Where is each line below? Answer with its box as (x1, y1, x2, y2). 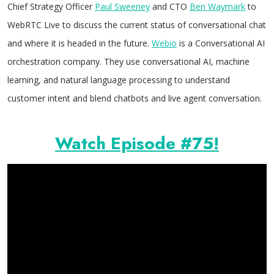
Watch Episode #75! (55, 131, 219, 156)
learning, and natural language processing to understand (7, 74, 230, 86)
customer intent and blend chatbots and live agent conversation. (7, 92, 262, 104)
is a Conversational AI (177, 37, 265, 49)
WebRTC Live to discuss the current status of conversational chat (7, 19, 266, 31)
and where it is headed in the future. (7, 37, 152, 49)
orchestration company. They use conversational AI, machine (7, 56, 250, 67)
